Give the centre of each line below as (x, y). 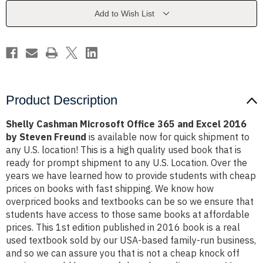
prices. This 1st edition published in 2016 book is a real (123, 227)
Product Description (62, 100)
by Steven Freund (46, 137)
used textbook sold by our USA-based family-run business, (131, 240)
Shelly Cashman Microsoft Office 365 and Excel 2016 (126, 124)
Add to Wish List (124, 14)
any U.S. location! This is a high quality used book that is (124, 150)
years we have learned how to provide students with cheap (131, 176)
